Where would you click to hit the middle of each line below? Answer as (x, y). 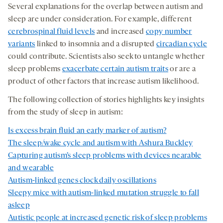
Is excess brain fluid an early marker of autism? (87, 131)
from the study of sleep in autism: (65, 112)
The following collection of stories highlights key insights (106, 100)
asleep (19, 205)
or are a (182, 69)
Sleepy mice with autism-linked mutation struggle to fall (104, 193)
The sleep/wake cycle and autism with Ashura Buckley (101, 143)
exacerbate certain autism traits (115, 69)
